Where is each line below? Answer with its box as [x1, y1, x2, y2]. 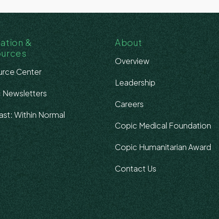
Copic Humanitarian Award [114, 142, 211, 152]
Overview [114, 56, 150, 66]
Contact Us [114, 163, 156, 174]
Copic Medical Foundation [114, 120, 211, 131]
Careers [114, 99, 144, 109]
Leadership [114, 77, 155, 88]
